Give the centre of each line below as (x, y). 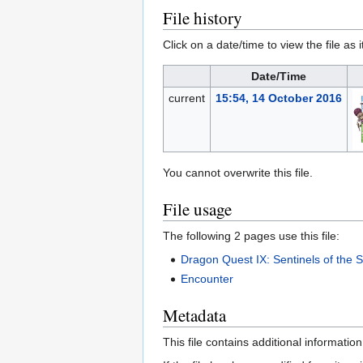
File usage (197, 209)
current (186, 98)
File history (203, 18)
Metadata (194, 315)
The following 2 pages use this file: (251, 236)
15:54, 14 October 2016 (278, 98)
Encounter (207, 278)
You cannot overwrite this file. (238, 173)
